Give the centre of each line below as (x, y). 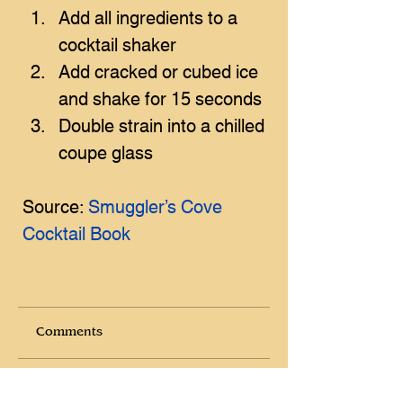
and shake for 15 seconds (160, 97)
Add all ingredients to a (150, 16)
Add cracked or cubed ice (161, 70)
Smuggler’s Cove (157, 205)
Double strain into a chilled (164, 124)
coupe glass (106, 151)
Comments (69, 332)
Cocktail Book (76, 232)
